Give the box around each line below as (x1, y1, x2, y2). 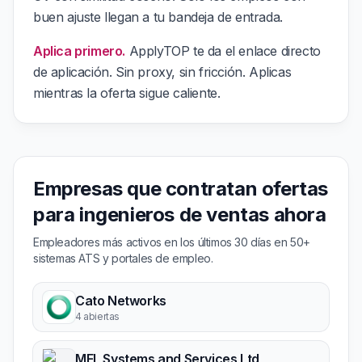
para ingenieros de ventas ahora (33, 203, 326, 226)
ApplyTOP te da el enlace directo (125, 43, 321, 59)
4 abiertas (75, 310, 120, 322)
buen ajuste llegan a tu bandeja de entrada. (33, 9, 283, 25)
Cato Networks (75, 293, 166, 309)
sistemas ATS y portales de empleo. (33, 251, 213, 265)
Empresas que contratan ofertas (33, 177, 329, 200)
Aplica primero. (33, 43, 125, 59)
